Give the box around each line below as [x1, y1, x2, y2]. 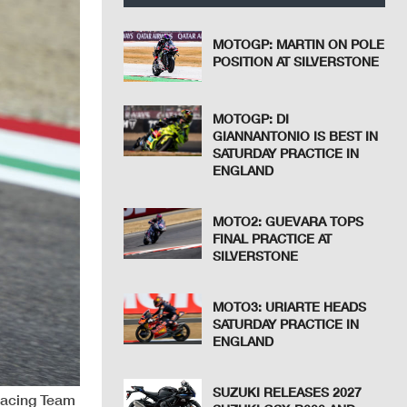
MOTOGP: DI [213, 111, 290, 127]
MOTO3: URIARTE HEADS [213, 299, 367, 315]
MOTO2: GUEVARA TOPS [213, 213, 364, 230]
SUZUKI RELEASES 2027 [213, 384, 362, 401]
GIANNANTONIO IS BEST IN [213, 128, 379, 144]
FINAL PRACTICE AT [213, 231, 333, 247]
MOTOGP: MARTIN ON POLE [213, 36, 385, 52]
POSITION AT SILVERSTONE [213, 54, 380, 69]
